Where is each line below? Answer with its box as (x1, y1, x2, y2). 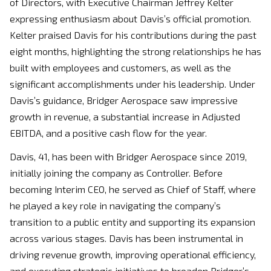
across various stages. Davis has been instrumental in (10, 232, 243, 244)
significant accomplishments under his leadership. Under (10, 78, 255, 90)
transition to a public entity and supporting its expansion (10, 216, 255, 227)
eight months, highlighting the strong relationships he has (10, 45, 261, 57)
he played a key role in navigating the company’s (10, 200, 221, 211)
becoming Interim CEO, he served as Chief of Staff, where (10, 183, 256, 195)
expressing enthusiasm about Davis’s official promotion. (10, 13, 251, 24)
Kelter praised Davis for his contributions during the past (10, 29, 256, 41)
